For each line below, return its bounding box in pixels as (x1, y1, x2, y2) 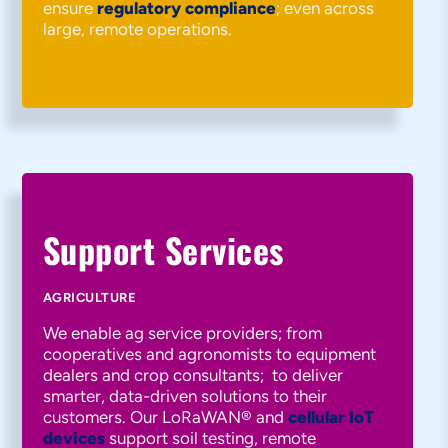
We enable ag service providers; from (42, 323, 322, 343)
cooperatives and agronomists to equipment (42, 344, 376, 364)
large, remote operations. (42, 19, 232, 39)
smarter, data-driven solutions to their (42, 386, 327, 406)
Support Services (42, 224, 284, 275)
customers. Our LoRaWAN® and (42, 407, 288, 427)
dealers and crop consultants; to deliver (42, 365, 343, 385)
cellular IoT (287, 407, 374, 427)
